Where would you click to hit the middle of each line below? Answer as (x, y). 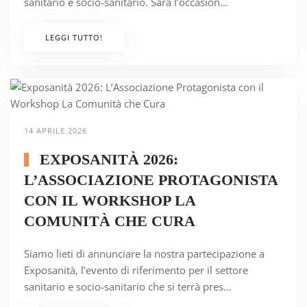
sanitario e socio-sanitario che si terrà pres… (128, 287)
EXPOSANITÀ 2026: (107, 160)
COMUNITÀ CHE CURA (110, 221)
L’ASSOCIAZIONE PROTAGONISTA (151, 180)
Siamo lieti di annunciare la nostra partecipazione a (144, 254)
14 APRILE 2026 (56, 131)
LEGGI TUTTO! (74, 38)
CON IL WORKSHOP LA (110, 201)
